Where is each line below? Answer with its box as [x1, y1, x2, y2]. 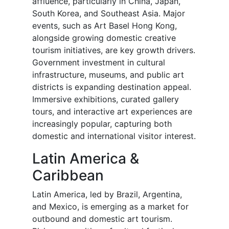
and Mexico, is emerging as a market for [32, 201, 189, 212]
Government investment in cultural [32, 57, 165, 68]
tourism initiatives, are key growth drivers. [32, 45, 195, 56]
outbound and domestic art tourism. [32, 214, 172, 224]
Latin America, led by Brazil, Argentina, [32, 189, 182, 200]
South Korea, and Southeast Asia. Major [32, 8, 185, 19]
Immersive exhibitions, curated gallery [32, 94, 179, 105]
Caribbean [32, 167, 104, 185]
